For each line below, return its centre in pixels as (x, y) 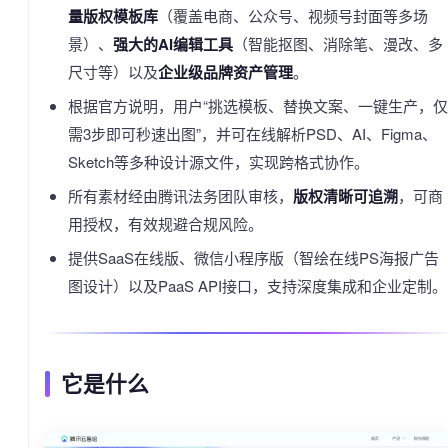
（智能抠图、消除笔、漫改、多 (337, 43)
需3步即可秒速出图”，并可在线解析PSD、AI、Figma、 (252, 133)
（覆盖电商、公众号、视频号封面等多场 (292, 15)
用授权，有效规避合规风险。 (165, 223)
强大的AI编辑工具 (172, 44)
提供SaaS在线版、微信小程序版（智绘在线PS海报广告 (253, 257)
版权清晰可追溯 (345, 196)
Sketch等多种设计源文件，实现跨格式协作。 (218, 161)
